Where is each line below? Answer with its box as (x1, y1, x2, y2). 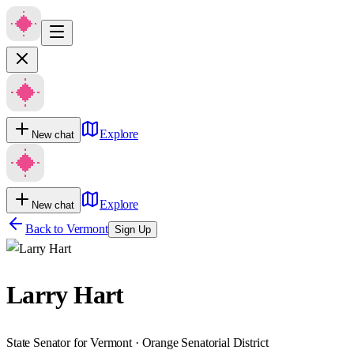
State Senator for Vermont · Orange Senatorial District (6, 335, 269, 349)
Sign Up (114, 224, 151, 235)
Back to (25, 222, 66, 235)
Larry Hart (6, 281, 124, 310)
